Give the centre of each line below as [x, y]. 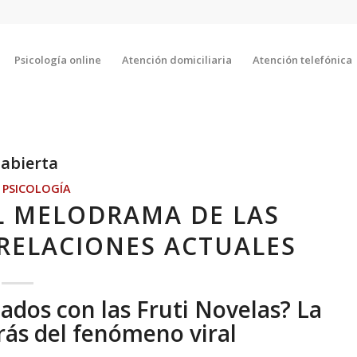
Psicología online [57, 60]
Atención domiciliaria [177, 60]
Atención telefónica [302, 60]
